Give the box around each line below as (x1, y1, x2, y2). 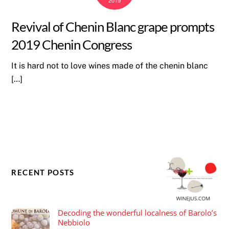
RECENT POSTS (11, 168, 75, 177)
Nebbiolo (57, 217, 90, 228)
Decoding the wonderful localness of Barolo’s (57, 208, 217, 218)
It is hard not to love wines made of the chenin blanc (11, 60, 209, 71)
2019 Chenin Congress (11, 37, 132, 53)
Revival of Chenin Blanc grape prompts (11, 19, 214, 35)
